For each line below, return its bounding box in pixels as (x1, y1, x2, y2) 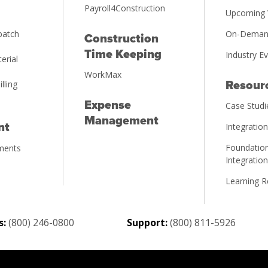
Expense (84, 98, 131, 113)
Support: (127, 215, 168, 229)
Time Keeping (84, 47, 162, 62)
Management (84, 114, 159, 129)
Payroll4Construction (84, 2, 165, 14)
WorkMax (84, 69, 121, 81)
